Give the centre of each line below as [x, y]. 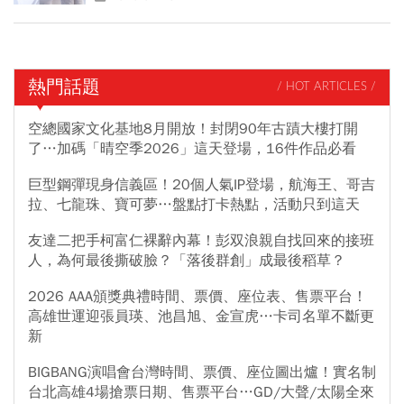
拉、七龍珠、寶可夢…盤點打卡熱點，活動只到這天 [194, 204]
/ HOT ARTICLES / [326, 87]
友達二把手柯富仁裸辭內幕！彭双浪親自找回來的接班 [201, 240]
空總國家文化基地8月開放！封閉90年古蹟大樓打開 [193, 129]
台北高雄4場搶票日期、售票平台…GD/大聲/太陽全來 [201, 392]
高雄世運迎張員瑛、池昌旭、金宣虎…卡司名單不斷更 [201, 316]
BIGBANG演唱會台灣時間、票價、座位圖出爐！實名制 [202, 372]
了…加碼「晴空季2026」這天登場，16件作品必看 [192, 148]
